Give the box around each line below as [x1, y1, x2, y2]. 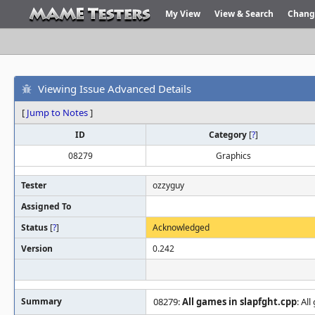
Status [21, 221, 50, 233]
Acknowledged [153, 221, 210, 233]
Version [21, 243, 53, 255]
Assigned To [21, 200, 71, 212]
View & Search [214, 8, 274, 20]
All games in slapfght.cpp [182, 295, 297, 308]
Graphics [215, 150, 251, 162]
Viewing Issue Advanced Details [38, 81, 191, 96]
